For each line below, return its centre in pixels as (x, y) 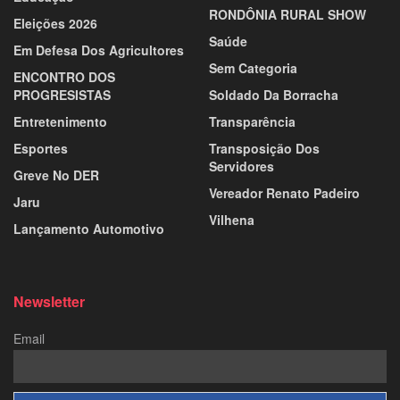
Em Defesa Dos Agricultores (99, 50)
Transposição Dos (264, 148)
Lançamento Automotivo (89, 228)
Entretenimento (60, 121)
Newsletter (49, 301)
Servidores (242, 166)
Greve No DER (56, 175)
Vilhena (232, 219)
